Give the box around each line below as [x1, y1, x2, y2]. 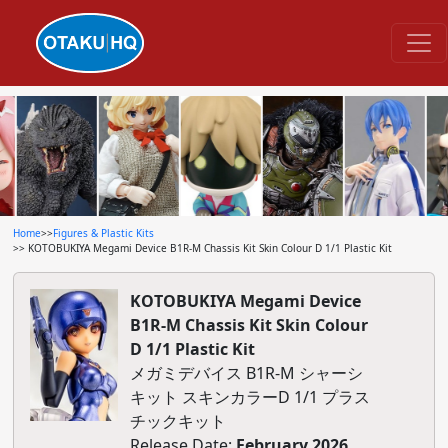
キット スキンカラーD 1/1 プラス [129, 386, 370, 408]
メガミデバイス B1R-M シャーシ [129, 362, 363, 384]
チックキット [129, 410, 226, 432]
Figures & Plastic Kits [52, 226, 154, 240]
